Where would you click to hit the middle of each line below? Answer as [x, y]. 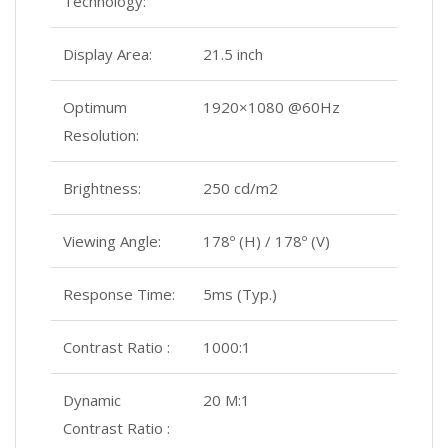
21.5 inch [233, 54]
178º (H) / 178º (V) [266, 241]
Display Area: [107, 54]
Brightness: [102, 188]
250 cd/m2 [240, 188]
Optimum [95, 107]
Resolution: [101, 135]
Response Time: [119, 294]
